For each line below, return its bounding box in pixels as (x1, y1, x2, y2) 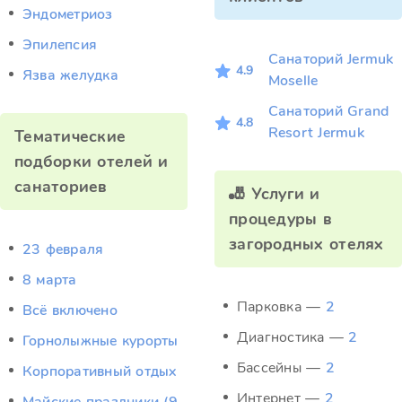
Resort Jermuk (267, 123, 364, 143)
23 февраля (22, 240, 104, 259)
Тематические (14, 126, 127, 147)
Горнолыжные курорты (22, 331, 179, 351)
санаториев (14, 176, 108, 197)
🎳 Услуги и (229, 183, 320, 205)
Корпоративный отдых (22, 362, 177, 381)
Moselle (267, 71, 319, 91)
